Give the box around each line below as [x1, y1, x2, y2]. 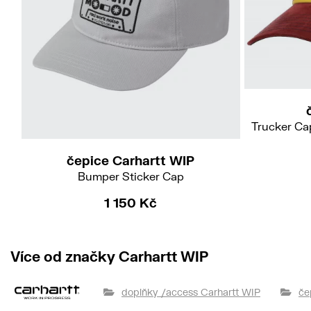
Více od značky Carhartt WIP [10, 248, 208, 265]
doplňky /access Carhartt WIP [121, 286, 260, 299]
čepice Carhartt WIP [67, 153, 194, 169]
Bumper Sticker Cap [77, 169, 184, 183]
